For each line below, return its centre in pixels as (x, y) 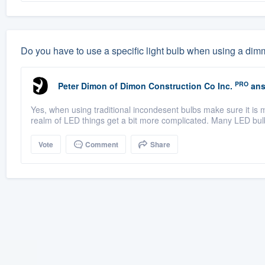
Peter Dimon (82, 86)
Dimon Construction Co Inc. (176, 86)
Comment (101, 145)
